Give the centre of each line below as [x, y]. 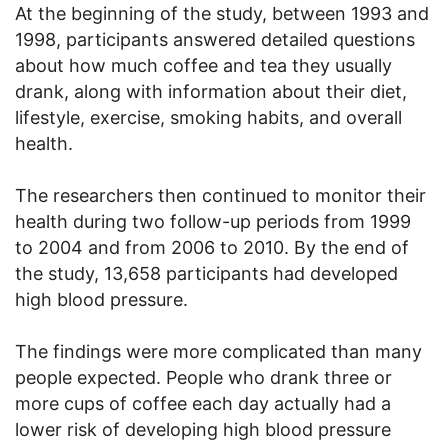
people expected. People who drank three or [203, 377]
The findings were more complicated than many [218, 351]
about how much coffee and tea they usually [203, 65]
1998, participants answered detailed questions [215, 39]
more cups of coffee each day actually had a [203, 403]
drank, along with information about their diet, [211, 91]
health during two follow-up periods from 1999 [213, 221]
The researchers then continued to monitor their [220, 195]
